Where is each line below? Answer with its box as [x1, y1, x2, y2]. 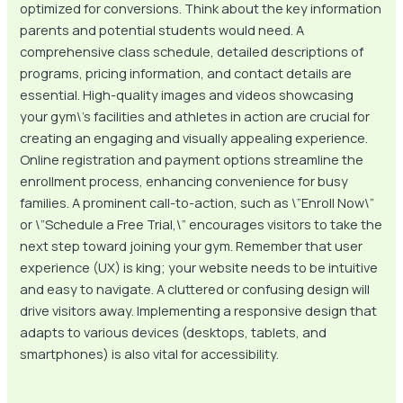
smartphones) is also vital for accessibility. [20, 344, 280, 363]
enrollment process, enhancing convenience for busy [20, 171, 349, 190]
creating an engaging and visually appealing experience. [20, 128, 369, 147]
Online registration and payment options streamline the [20, 149, 364, 168]
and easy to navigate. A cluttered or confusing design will [20, 279, 371, 298]
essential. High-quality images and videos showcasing [20, 85, 354, 103]
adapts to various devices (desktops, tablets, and [20, 322, 327, 341]
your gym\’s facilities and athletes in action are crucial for [20, 106, 371, 125]
